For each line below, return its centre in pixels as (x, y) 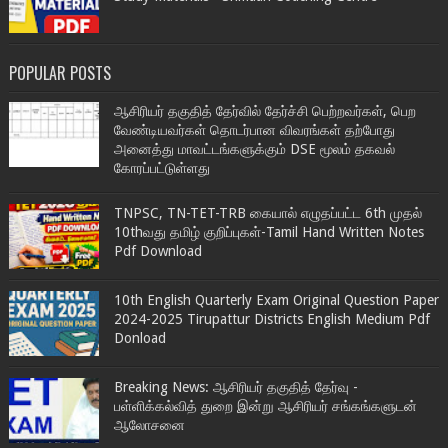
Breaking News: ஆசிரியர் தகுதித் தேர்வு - (235, 386)
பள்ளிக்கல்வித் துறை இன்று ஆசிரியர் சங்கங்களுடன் (265, 405)
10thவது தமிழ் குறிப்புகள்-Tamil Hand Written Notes (268, 231)
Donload (139, 337)
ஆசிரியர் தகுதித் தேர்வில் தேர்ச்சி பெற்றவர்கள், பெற (264, 110)
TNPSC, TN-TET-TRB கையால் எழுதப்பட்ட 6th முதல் (267, 212)
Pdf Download (157, 250)
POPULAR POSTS (59, 72)
